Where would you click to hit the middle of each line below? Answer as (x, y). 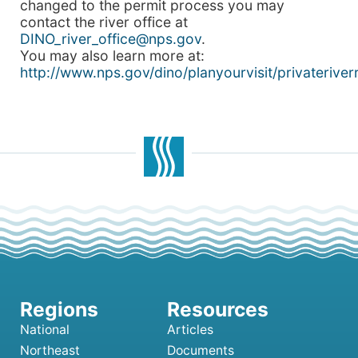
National (45, 330)
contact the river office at (104, 22)
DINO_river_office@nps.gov (111, 39)
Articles (190, 330)
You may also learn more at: (112, 56)
